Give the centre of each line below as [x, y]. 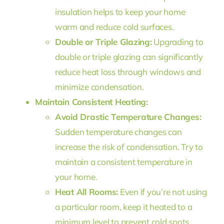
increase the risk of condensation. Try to [129, 146]
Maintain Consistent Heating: [91, 101]
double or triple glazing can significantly [129, 56]
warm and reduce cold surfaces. [114, 26]
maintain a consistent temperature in [123, 161]
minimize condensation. [99, 86]
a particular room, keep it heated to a [123, 206]
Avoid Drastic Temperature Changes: [128, 116]
